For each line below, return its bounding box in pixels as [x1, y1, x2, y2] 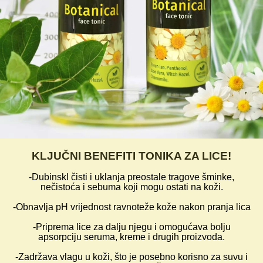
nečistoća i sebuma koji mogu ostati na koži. [40, 182, 223, 193]
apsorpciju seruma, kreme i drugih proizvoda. [38, 232, 225, 242]
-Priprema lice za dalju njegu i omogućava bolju [32, 222, 231, 232]
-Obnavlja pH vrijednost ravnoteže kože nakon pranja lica [12, 202, 251, 213]
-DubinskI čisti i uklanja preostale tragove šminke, [29, 172, 234, 183]
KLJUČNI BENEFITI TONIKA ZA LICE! [32, 150, 231, 163]
